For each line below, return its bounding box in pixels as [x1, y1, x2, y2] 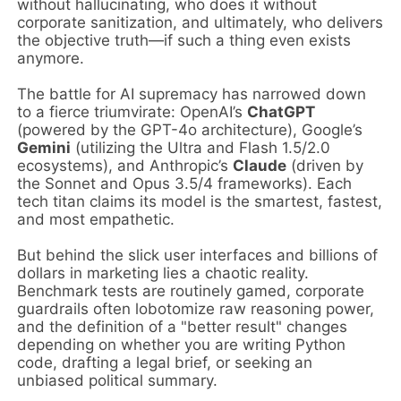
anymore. [17, 48, 85, 67]
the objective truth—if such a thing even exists [17, 30, 352, 49]
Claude [233, 156, 287, 175]
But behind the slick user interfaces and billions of [17, 245, 379, 264]
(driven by [286, 156, 364, 175]
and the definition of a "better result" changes [17, 317, 348, 336]
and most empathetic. [17, 209, 175, 228]
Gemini [17, 138, 72, 157]
